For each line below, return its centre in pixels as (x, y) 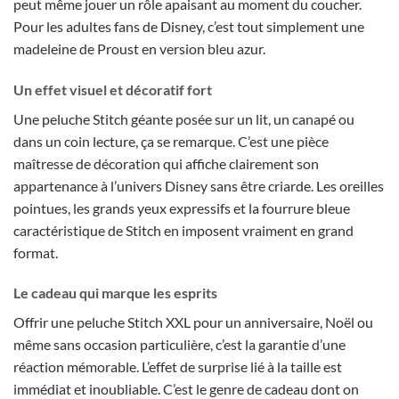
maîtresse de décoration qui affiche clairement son (166, 163)
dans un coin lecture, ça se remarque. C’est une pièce (171, 141)
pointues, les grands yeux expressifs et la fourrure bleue (182, 208)
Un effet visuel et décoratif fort (113, 89)
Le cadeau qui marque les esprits (115, 293)
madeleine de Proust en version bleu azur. (139, 48)
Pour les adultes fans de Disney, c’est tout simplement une (189, 26)
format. (36, 252)
